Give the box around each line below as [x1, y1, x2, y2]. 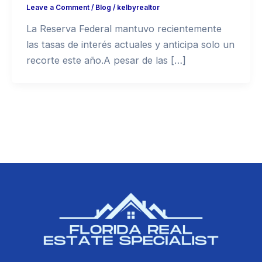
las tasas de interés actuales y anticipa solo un [26, 39, 235, 51]
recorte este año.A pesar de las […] [26, 54, 186, 67]
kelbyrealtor [116, 4, 160, 12]
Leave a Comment [26, 4, 89, 12]
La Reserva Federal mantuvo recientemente [26, 23, 222, 35]
